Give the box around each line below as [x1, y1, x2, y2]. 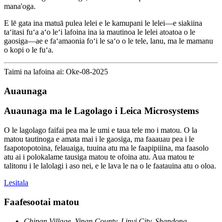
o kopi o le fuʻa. [4, 45, 54, 54]
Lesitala [4, 178, 28, 187]
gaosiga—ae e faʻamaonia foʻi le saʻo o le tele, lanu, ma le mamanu [4, 36, 213, 45]
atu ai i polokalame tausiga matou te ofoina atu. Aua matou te [4, 153, 194, 162]
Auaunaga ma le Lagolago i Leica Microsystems [4, 106, 199, 116]
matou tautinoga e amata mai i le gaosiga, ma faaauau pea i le [4, 135, 194, 144]
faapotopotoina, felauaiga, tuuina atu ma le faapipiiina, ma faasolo [4, 144, 209, 153]
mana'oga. [4, 1, 36, 10]
